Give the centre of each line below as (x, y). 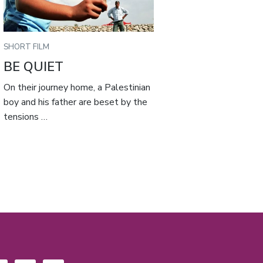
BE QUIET (34, 67)
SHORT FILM (27, 47)
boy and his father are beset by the (76, 102)
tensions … (26, 117)
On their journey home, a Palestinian (77, 88)
